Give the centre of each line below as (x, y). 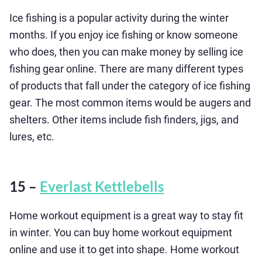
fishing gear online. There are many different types (126, 69)
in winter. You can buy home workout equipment (121, 232)
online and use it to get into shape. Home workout (124, 249)
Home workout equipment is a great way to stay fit (126, 216)
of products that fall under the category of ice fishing (130, 86)
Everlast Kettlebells (102, 186)
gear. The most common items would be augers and (130, 103)
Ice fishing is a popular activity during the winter (119, 18)
